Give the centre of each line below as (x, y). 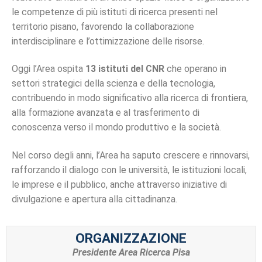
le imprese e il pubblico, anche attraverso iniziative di (119, 184)
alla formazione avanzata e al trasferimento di (106, 113)
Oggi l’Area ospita (49, 69)
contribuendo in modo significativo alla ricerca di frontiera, (130, 98)
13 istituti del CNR (125, 69)
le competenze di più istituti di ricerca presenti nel (115, 12)
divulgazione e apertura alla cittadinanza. (94, 199)
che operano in (195, 69)
